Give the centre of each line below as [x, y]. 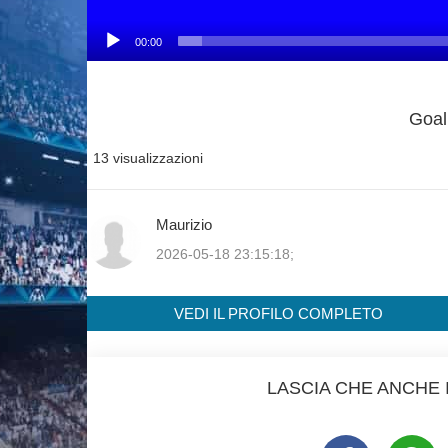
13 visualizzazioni [148, 157]
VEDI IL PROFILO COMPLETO [278, 313]
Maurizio [184, 224]
